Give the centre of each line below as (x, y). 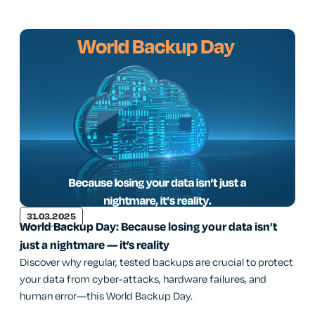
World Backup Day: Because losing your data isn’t (148, 227)
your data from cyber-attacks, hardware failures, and (143, 280)
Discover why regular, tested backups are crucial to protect (156, 263)
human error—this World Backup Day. (106, 297)
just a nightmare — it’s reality (95, 246)
